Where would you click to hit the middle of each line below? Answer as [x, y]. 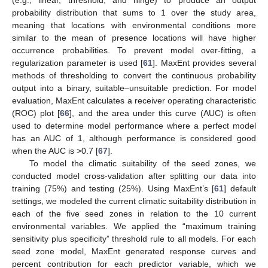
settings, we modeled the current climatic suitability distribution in [134, 201]
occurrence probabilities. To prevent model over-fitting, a [134, 50]
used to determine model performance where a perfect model [134, 125]
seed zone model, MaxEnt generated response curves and [134, 251]
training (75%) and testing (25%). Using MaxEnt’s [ [113, 188]
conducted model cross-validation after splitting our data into [134, 176]
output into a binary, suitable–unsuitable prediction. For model [134, 88]
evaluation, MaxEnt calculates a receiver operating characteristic [134, 100]
